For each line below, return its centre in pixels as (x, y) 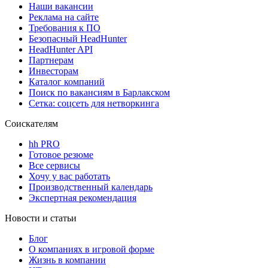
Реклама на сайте (64, 17)
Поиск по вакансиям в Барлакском (99, 92)
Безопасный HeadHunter (78, 38)
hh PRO (44, 144)
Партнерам (51, 60)
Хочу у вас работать (69, 176)
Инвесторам (54, 71)
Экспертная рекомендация (83, 197)
